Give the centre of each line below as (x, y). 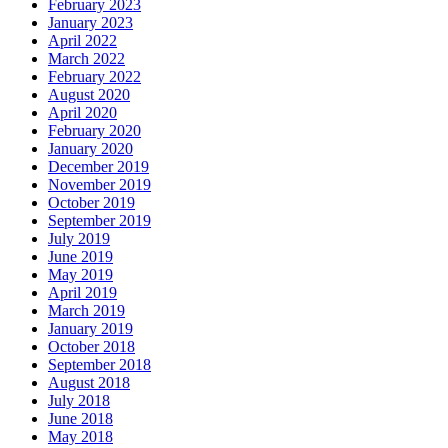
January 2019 (90, 328)
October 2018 (91, 346)
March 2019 (86, 310)
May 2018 (80, 436)
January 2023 (90, 22)
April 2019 (82, 292)
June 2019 (80, 256)
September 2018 (99, 364)
